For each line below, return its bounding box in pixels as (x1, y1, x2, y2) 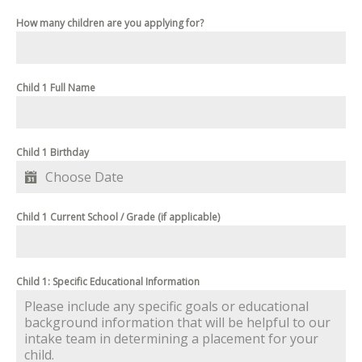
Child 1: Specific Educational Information (16, 275, 200, 289)
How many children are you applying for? (16, 16, 204, 31)
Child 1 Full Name (16, 81, 95, 95)
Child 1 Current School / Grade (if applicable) (16, 210, 220, 225)
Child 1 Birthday (16, 145, 89, 160)
